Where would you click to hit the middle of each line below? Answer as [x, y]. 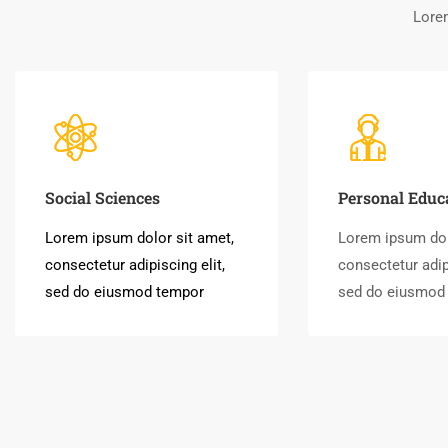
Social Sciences [102, 197]
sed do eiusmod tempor [124, 292]
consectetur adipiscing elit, [135, 265]
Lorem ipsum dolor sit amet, [139, 238]
